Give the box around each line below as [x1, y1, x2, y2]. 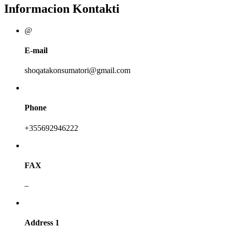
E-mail [25, 45, 48, 55]
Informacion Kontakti [4, 2, 120, 15]
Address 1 [25, 218, 59, 227]
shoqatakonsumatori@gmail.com [25, 66, 130, 75]
